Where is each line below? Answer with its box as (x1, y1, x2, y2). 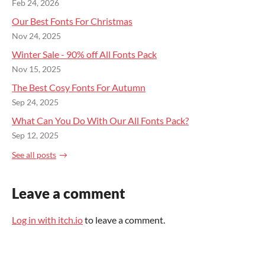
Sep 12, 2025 (12, 131, 59, 141)
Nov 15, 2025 (12, 64, 61, 75)
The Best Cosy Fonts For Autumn (12, 82, 146, 93)
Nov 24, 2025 (12, 31, 61, 41)
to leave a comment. (83, 214, 165, 225)
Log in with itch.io (12, 214, 83, 225)
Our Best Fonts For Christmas (12, 15, 132, 27)
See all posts (12, 150, 56, 160)
